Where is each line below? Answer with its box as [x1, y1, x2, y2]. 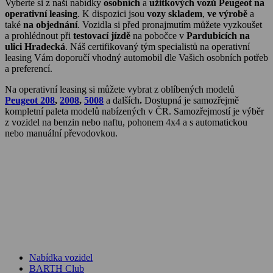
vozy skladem [147, 8, 202, 19]
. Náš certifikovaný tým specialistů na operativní [65, 41, 250, 52]
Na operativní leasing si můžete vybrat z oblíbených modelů [5, 83, 235, 94]
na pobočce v [130, 30, 186, 41]
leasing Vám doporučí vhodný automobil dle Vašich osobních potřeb [5, 52, 268, 63]
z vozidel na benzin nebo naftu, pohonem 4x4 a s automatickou [5, 116, 247, 127]
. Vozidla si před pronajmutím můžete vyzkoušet [77, 19, 262, 30]
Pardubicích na [186, 30, 250, 41]
